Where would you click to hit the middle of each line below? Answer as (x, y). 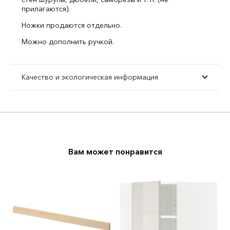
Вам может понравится (115, 151)
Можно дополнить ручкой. (68, 42)
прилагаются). (46, 9)
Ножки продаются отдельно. (72, 25)
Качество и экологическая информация (90, 77)
